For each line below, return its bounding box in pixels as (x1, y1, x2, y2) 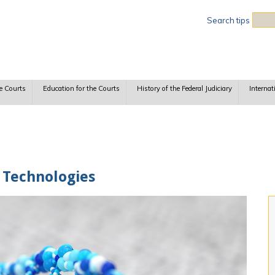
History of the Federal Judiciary (136, 84, 232, 93)
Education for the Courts (42, 84, 120, 93)
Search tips (207, 15, 250, 25)
